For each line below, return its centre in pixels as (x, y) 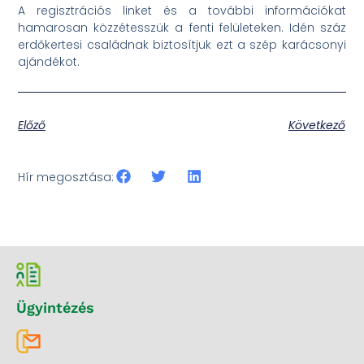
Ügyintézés (55, 308)
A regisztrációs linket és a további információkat (182, 10)
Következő (316, 126)
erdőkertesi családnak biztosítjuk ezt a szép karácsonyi (182, 44)
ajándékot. (49, 61)
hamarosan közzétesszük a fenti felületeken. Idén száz (182, 27)
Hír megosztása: (66, 178)
